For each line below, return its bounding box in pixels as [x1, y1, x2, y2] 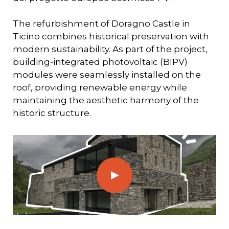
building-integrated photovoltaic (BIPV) [13, 57, 188, 67]
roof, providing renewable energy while [13, 82, 187, 93]
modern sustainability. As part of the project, [13, 44, 208, 54]
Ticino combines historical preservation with [13, 31, 209, 41]
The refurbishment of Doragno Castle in [13, 18, 190, 29]
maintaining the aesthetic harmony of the [13, 95, 199, 105]
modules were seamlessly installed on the [13, 70, 201, 80]
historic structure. [13, 108, 91, 118]
